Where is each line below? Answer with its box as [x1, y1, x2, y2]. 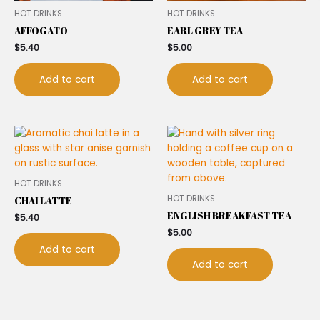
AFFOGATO [14, 24, 68, 38]
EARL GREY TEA [167, 24, 243, 38]
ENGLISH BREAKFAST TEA [167, 209, 291, 222]
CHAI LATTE [14, 194, 72, 207]
